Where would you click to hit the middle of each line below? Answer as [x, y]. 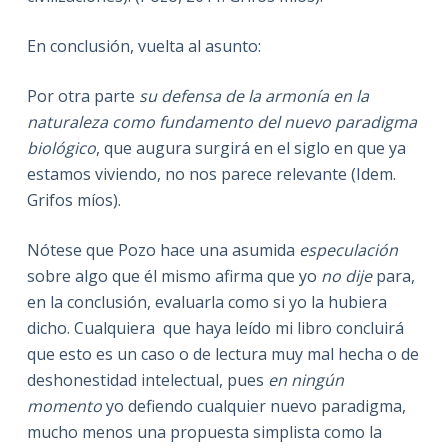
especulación [348, 249]
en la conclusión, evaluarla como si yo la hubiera [206, 301]
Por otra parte [82, 95]
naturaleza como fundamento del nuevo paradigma [221, 121]
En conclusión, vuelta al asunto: [143, 45]
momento [64, 405]
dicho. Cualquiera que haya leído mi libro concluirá [215, 327]
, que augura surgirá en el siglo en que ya [250, 147]
